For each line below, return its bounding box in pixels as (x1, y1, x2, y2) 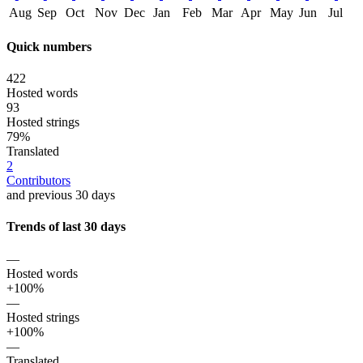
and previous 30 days (6, 188, 115, 203)
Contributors (6, 173, 70, 188)
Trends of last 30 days (6, 220, 126, 234)
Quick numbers (6, 39, 92, 53)
